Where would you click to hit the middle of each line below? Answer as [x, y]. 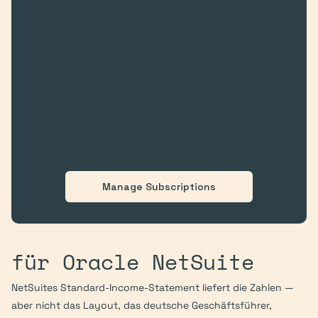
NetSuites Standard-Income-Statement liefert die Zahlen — [153, 287]
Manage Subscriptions [159, 186]
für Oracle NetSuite [133, 262]
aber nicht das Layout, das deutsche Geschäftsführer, [142, 305]
